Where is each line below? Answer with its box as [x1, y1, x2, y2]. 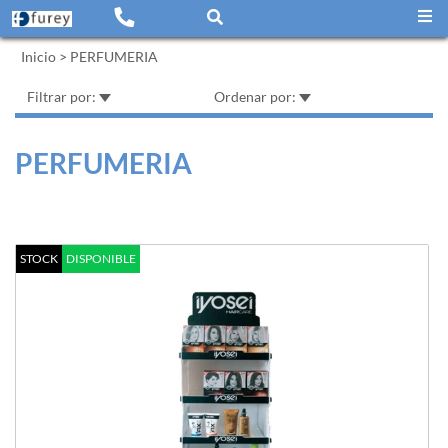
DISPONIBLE [66, 251, 136, 266]
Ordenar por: [213, 88, 299, 105]
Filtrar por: [27, 88, 99, 105]
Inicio [21, 48, 56, 65]
